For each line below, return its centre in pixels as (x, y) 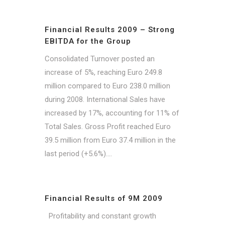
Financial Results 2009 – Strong (110, 30)
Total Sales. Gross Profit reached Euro (108, 126)
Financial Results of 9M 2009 (104, 198)
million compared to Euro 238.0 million (107, 86)
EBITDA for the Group (88, 41)
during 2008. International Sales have (105, 99)
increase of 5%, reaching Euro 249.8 (103, 72)
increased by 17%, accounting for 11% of (112, 113)
